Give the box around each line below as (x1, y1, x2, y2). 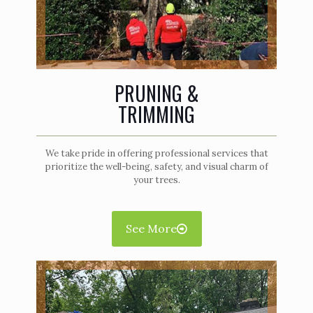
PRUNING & (114, 78, 199, 108)
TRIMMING (118, 99, 195, 129)
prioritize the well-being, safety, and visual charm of (45, 160, 268, 173)
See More (125, 221, 177, 235)
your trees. (133, 173, 180, 186)
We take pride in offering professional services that (45, 147, 268, 159)
